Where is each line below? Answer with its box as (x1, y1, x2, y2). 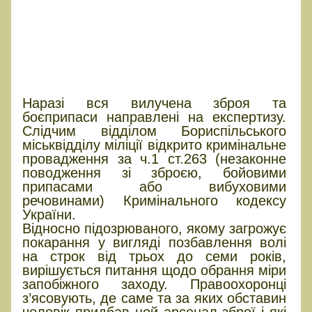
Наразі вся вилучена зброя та (22, 95, 287, 111)
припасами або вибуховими (22, 178, 287, 194)
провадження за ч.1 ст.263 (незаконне (22, 150, 287, 166)
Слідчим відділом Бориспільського (22, 123, 287, 139)
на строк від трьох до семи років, (22, 248, 287, 264)
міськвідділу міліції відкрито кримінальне (22, 136, 287, 153)
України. (22, 206, 76, 222)
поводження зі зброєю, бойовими (22, 164, 287, 180)
